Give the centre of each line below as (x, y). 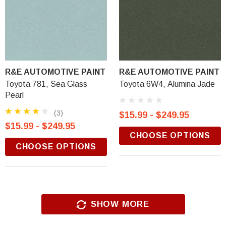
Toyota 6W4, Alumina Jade (167, 84)
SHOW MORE (120, 204)
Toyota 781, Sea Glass (46, 84)
